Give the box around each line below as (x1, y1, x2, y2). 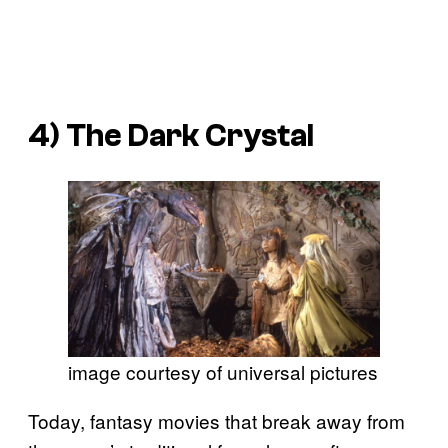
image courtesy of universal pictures (68, 357, 378, 385)
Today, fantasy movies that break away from (28, 406, 405, 434)
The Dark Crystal (66, 117, 314, 154)
